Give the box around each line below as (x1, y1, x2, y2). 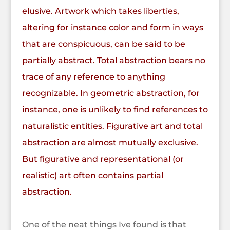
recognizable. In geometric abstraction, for (22, 88, 200, 99)
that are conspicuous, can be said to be (22, 39, 185, 49)
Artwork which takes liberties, (54, 6, 179, 16)
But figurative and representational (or (22, 154, 184, 164)
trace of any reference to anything (22, 72, 165, 82)
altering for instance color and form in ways (22, 23, 203, 33)
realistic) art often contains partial (22, 170, 163, 181)
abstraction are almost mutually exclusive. (22, 138, 198, 148)
